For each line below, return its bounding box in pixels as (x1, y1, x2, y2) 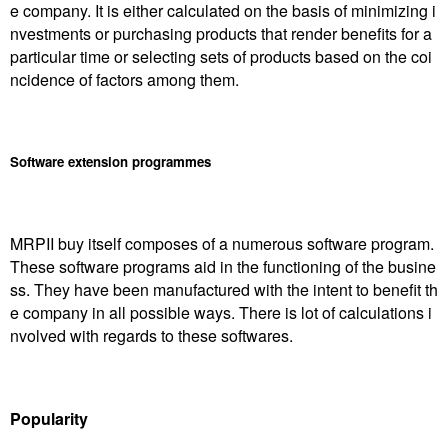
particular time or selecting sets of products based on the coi (10, 44, 432, 68)
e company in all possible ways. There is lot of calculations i (10, 301, 432, 325)
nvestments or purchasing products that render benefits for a (10, 21, 432, 45)
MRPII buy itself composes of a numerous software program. (10, 232, 434, 256)
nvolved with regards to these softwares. (10, 324, 293, 348)
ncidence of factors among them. (10, 67, 239, 91)
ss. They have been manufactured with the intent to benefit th (10, 278, 438, 302)
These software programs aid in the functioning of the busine (10, 255, 436, 279)
